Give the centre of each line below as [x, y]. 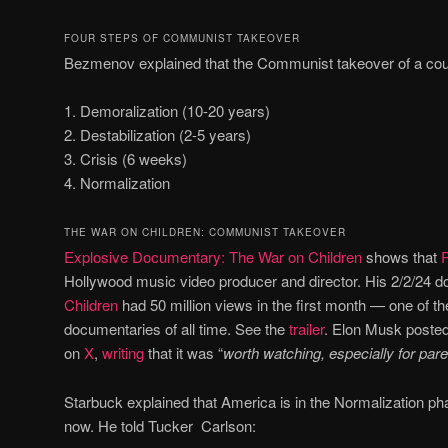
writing [123, 353]
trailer [306, 329]
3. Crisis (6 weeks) [125, 158]
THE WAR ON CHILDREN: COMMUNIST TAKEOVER [205, 232]
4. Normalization [117, 182]
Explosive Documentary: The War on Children [213, 257]
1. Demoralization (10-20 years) [167, 110]
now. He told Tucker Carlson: [160, 425]
